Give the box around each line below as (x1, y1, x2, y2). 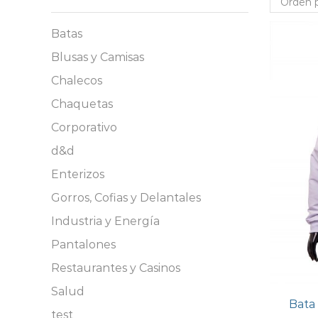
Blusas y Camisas (51, 50, 144, 65)
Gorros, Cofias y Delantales (51, 191, 201, 205)
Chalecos (51, 74, 102, 88)
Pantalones (51, 238, 116, 252)
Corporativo (51, 121, 117, 135)
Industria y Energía (51, 214, 160, 229)
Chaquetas (51, 97, 113, 111)
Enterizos (51, 168, 104, 182)
